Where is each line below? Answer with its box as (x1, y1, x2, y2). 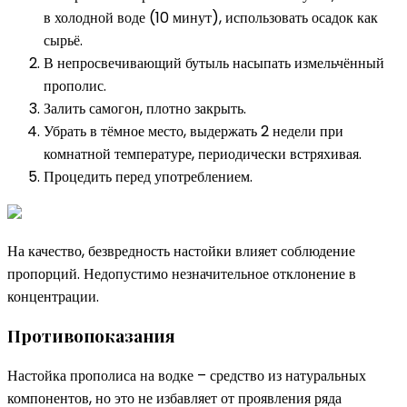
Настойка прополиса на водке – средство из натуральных (7, 365, 366, 387)
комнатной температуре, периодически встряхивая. (44, 143, 362, 164)
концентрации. (7, 285, 99, 307)
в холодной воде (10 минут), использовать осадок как (44, 6, 378, 28)
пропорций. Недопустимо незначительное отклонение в (7, 263, 356, 284)
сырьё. (44, 29, 83, 51)
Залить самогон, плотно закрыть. (44, 97, 246, 119)
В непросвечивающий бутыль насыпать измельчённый (44, 52, 384, 74)
